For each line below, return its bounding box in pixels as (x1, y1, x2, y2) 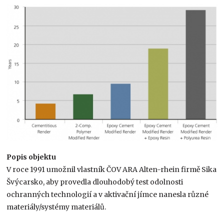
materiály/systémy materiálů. (6, 202, 106, 212)
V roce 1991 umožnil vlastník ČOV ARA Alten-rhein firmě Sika (6, 165, 217, 174)
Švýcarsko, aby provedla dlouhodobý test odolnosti (6, 177, 183, 187)
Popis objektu (6, 152, 56, 162)
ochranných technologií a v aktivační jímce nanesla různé (6, 190, 209, 199)
